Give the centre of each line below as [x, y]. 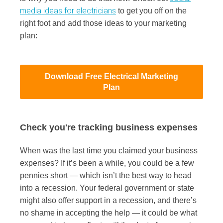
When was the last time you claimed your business [109, 151]
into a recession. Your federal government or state [107, 188]
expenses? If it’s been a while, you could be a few [107, 163]
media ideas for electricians [68, 11]
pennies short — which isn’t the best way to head [106, 176]
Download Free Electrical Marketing [111, 76]
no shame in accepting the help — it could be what [109, 213]
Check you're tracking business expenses [110, 127]
